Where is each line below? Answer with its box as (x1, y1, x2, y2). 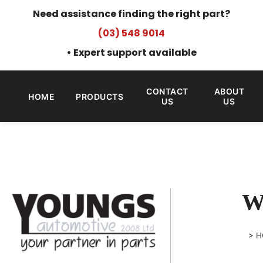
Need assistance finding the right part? (33, 7, 230, 21)
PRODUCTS (76, 91, 123, 102)
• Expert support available (66, 46, 197, 59)
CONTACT (146, 86, 188, 96)
